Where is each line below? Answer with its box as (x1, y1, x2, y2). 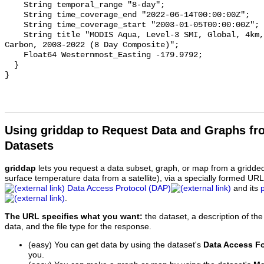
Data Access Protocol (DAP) (67, 184, 171, 193)
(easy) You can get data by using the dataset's (28, 240, 203, 249)
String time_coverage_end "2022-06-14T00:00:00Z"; (5, 11, 24, 20)
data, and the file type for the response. (5, 222, 151, 231)
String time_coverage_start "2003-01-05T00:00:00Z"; (5, 21, 24, 30)
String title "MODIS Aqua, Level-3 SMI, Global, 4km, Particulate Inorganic (5, 31, 24, 40)
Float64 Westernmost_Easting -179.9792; (5, 51, 24, 60)
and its (231, 184, 260, 193)
